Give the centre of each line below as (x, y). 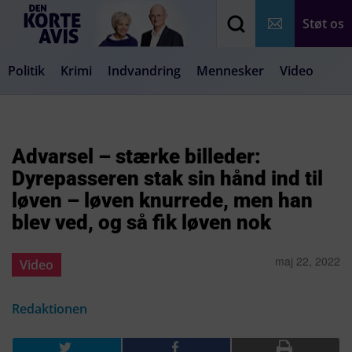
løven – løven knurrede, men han (162, 200)
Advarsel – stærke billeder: (136, 156)
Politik (26, 71)
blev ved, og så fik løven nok (141, 222)
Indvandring (144, 71)
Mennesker (230, 71)
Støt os (323, 24)
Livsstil (208, 118)
